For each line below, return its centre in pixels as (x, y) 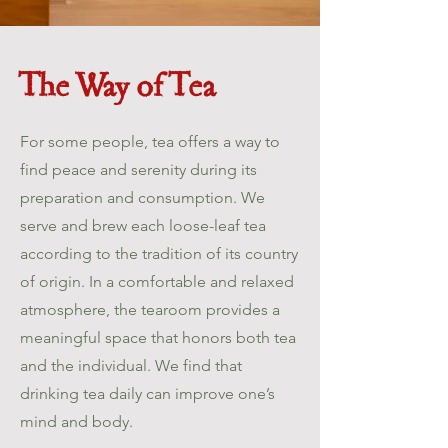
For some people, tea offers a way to (150, 141)
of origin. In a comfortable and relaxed (157, 281)
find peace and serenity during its (138, 169)
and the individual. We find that (131, 365)
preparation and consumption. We (142, 197)
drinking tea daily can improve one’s (147, 393)
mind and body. (76, 421)
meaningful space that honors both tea (158, 337)
